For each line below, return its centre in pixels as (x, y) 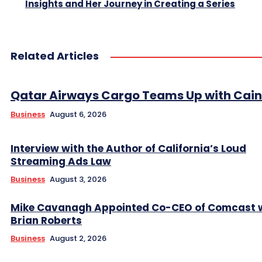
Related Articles (55, 56)
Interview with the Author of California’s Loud (128, 149)
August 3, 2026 (78, 180)
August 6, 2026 (78, 115)
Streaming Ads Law (61, 162)
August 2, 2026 (78, 239)
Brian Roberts (46, 221)
